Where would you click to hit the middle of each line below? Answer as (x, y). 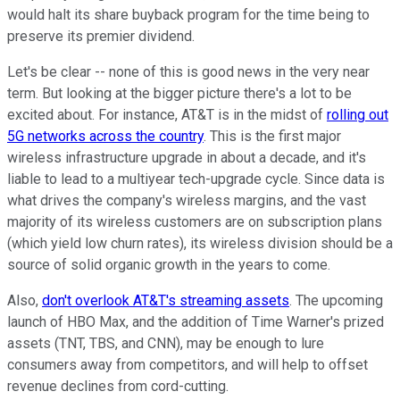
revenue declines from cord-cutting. (118, 386)
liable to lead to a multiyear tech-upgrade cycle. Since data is (196, 179)
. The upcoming (336, 300)
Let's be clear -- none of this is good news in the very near (188, 71)
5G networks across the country (105, 136)
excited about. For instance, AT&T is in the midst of (167, 114)
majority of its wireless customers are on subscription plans (195, 221)
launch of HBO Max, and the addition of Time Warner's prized (196, 321)
